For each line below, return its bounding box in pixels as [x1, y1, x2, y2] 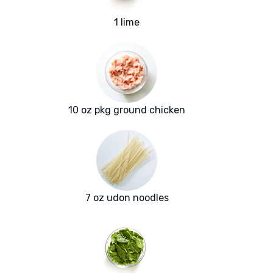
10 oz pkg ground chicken [68, 104, 185, 116]
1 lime [114, 16, 140, 29]
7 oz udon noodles [85, 192, 169, 204]
